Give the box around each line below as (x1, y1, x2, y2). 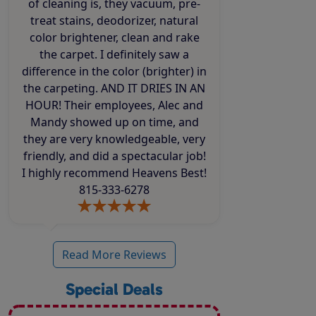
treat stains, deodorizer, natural (30, 13, 59, 29)
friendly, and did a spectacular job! (23, 148, 186, 164)
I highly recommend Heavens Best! (22, 165, 207, 181)
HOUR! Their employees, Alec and (25, 97, 64, 114)
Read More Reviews (62, 247, 166, 263)
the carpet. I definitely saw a (39, 47, 100, 63)
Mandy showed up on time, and (30, 114, 199, 130)
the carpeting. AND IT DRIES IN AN (23, 80, 101, 97)
